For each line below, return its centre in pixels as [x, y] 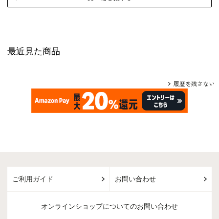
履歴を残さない [194, 84]
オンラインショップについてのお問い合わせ [109, 207]
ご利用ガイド [33, 179]
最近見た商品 [34, 51]
